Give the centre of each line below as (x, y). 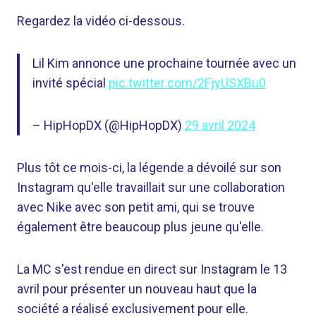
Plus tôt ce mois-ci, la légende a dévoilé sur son (149, 168)
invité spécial (71, 83)
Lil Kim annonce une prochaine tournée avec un (164, 63)
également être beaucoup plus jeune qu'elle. (140, 227)
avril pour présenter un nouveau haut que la (137, 289)
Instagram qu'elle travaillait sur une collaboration (151, 187)
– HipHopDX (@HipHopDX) (109, 125)
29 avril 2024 (220, 125)
